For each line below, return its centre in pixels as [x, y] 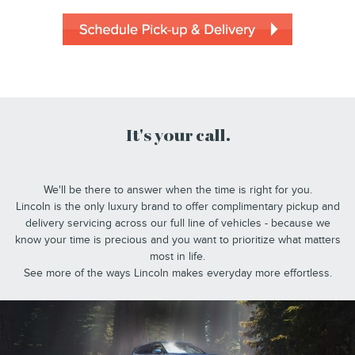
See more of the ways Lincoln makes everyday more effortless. [177, 273]
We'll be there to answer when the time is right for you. [177, 190]
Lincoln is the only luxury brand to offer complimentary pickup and [177, 207]
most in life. [177, 257]
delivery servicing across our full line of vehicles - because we [177, 223]
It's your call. [177, 137]
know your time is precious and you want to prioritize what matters [177, 240]
